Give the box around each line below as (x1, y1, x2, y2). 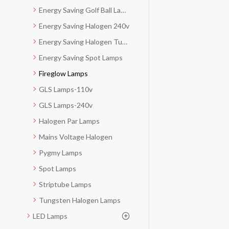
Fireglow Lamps (39, 68, 88, 78)
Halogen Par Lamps (39, 116, 100, 125)
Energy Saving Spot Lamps (39, 53, 123, 62)
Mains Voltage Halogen (39, 132, 112, 141)
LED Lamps (33, 211, 67, 220)
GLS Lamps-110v (39, 84, 93, 94)
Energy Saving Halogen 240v (39, 21, 129, 30)
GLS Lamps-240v (39, 100, 93, 109)
